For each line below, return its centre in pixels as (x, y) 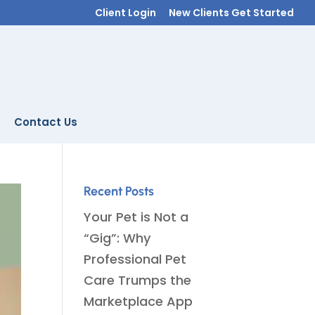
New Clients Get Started (231, 12)
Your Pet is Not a (136, 217)
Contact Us (46, 122)
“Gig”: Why (117, 238)
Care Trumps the (138, 280)
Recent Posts (119, 191)
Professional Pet (135, 259)
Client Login (126, 12)
